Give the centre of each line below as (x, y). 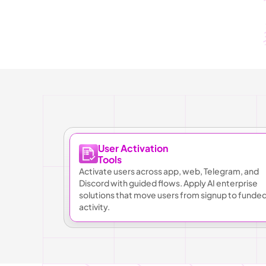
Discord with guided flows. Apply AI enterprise (168, 183)
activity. (94, 207)
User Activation (133, 148)
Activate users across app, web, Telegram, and (169, 171)
